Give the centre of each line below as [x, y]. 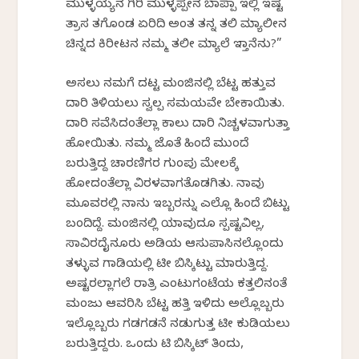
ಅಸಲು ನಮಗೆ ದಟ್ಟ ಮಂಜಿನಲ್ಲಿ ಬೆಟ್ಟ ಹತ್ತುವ [171, 85]
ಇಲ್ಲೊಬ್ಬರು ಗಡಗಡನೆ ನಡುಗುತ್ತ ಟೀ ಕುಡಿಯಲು [178, 325]
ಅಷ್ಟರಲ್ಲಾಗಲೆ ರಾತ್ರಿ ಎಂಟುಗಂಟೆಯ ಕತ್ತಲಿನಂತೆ [177, 285]
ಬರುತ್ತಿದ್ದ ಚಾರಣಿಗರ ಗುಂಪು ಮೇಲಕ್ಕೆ [153, 165]
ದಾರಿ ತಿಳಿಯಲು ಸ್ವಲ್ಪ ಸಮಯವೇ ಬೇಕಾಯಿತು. [175, 105]
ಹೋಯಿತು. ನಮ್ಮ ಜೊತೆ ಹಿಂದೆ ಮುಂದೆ [157, 145]
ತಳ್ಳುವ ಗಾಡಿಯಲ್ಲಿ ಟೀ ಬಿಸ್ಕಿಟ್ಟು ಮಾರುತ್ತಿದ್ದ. [167, 265]
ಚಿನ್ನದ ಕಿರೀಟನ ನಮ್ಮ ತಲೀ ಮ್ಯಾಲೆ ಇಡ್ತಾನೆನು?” [174, 45]
